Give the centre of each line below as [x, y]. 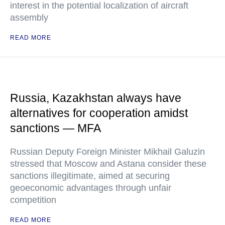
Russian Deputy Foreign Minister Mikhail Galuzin [107, 152]
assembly [29, 18]
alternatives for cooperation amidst [99, 113]
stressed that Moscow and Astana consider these [108, 164]
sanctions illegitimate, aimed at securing [90, 176]
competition [33, 200]
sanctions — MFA [55, 128]
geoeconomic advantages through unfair [91, 188]
